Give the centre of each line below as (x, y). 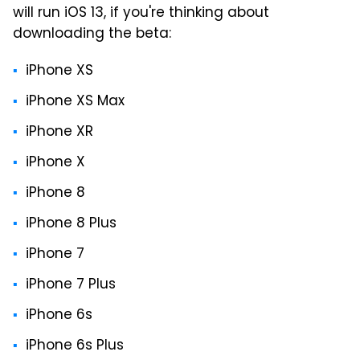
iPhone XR (59, 133)
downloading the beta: (92, 35)
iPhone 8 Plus (71, 225)
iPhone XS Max (75, 102)
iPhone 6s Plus (75, 347)
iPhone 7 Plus (71, 286)
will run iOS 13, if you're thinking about (141, 14)
